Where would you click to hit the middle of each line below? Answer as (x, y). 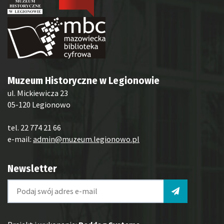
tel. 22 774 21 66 (34, 127)
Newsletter (32, 168)
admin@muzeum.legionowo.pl (86, 139)
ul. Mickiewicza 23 (38, 93)
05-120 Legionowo (39, 104)
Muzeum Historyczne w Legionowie (83, 80)
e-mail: (20, 139)
